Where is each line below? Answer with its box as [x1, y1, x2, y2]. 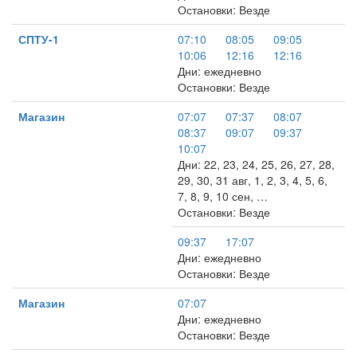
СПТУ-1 [18, 31, 59, 47]
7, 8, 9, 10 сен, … [178, 188, 268, 204]
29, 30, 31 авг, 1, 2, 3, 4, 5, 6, [178, 172, 328, 188]
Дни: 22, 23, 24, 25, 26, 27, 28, [178, 156, 335, 172]
